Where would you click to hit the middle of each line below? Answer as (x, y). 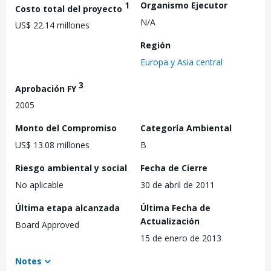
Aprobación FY (47, 88)
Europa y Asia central (181, 62)
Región (155, 45)
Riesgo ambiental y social (71, 168)
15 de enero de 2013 (181, 238)
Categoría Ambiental (186, 128)
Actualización (170, 221)
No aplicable (39, 185)
